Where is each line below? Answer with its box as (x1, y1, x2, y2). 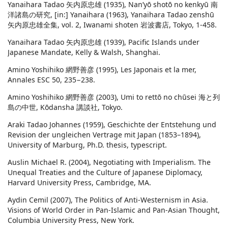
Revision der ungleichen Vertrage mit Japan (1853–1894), (8, 130, 201, 140)
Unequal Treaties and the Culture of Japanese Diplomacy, (8, 167, 203, 178)
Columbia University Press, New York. (8, 215, 134, 225)
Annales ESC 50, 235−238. (8, 75, 95, 85)
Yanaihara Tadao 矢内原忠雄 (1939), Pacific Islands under (8, 37, 199, 47)
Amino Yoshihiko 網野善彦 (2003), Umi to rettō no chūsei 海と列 (8, 92, 220, 102)
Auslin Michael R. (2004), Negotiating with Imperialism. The (8, 157, 211, 167)
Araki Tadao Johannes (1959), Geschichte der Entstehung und (8, 120, 216, 130)
